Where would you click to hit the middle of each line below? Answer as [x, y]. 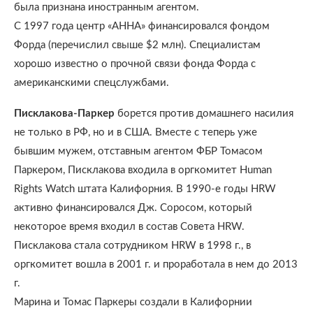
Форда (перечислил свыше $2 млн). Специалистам [137, 45]
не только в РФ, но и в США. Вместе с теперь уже [136, 132]
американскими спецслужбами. [92, 83]
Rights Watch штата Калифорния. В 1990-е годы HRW [145, 189]
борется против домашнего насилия [204, 114]
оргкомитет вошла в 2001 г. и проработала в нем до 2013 [156, 264]
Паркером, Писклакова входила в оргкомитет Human [143, 170]
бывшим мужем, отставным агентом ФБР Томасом [138, 151]
